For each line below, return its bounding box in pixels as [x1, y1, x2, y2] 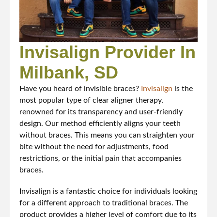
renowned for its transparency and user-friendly [19, 108, 183, 116]
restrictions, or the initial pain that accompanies [19, 154, 182, 162]
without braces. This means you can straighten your [19, 131, 195, 139]
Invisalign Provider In [19, 42, 196, 62]
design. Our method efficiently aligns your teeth [19, 119, 181, 127]
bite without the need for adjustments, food [19, 142, 169, 151]
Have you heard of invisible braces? [19, 84, 141, 93]
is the [172, 84, 193, 93]
